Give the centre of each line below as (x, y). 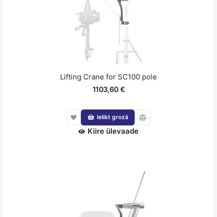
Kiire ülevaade (113, 131)
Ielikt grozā (112, 117)
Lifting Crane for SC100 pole (108, 77)
